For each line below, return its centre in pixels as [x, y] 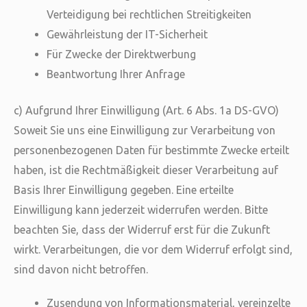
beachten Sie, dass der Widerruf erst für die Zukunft [142, 230]
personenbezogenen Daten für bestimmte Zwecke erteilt [151, 150]
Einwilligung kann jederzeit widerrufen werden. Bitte [141, 210]
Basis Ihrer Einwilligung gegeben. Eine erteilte [124, 190]
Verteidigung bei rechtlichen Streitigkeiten [149, 14]
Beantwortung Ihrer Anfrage [116, 74]
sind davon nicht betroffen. [81, 269]
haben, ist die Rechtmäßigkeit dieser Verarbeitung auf [146, 170]
